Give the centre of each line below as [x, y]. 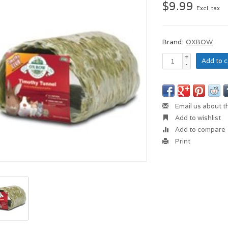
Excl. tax [208, 8]
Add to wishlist [197, 118]
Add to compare [200, 130]
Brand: [173, 42]
